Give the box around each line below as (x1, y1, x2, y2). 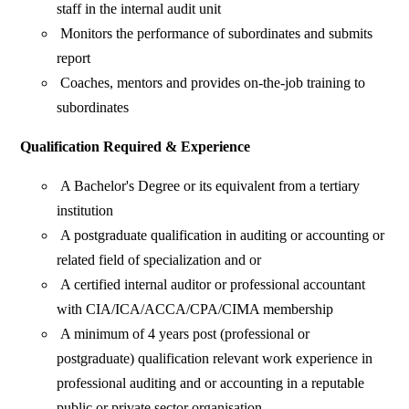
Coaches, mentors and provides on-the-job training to (57, 75, 366, 91)
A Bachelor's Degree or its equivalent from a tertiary (57, 178, 361, 194)
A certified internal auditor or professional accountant (57, 277, 366, 293)
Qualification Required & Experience (20, 139, 251, 155)
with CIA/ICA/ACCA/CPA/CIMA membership (57, 301, 334, 318)
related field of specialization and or (57, 252, 262, 268)
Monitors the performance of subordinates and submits (57, 26, 373, 42)
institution (57, 203, 114, 219)
